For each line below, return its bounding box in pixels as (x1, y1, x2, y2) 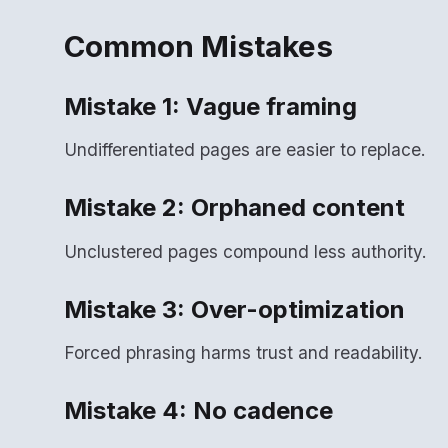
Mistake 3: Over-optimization (64, 294, 405, 324)
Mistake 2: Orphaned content (64, 193, 405, 223)
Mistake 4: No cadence (64, 396, 333, 426)
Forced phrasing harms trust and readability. (64, 342, 423, 364)
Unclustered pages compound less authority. (64, 240, 427, 262)
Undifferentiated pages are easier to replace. (64, 139, 426, 161)
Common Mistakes (64, 27, 333, 64)
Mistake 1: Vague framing (64, 91, 357, 121)
